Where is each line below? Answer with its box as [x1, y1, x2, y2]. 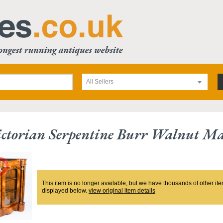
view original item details [89, 187, 155, 194]
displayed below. [42, 187, 89, 194]
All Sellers [86, 78, 113, 85]
